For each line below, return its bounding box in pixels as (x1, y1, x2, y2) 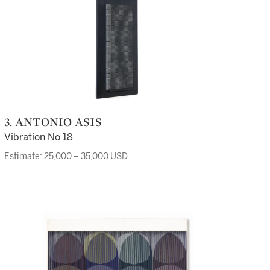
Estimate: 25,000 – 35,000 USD (4, 151, 128, 162)
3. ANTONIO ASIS (12, 114, 102, 130)
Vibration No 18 (4, 131, 73, 143)
